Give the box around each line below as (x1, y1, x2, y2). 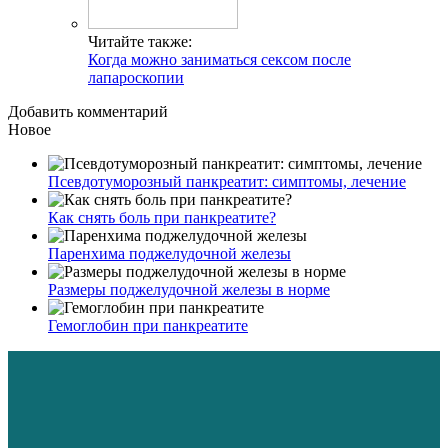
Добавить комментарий (8, 102, 168, 120)
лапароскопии (88, 68, 184, 86)
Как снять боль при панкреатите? (48, 208, 276, 226)
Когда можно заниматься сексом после (88, 50, 351, 68)
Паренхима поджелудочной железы (48, 244, 291, 262)
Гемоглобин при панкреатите (48, 316, 248, 334)
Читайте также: (88, 32, 192, 50)
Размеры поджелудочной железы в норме (48, 280, 330, 298)
